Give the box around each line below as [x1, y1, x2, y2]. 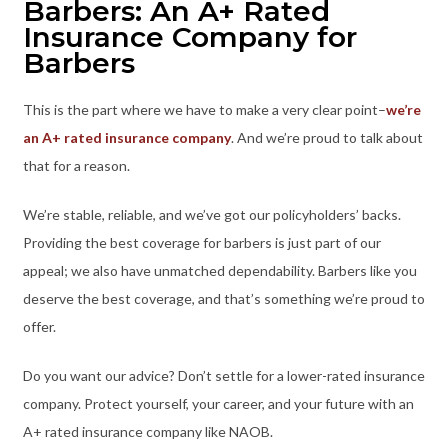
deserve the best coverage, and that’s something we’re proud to [22, 290, 425, 308]
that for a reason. [22, 157, 133, 175]
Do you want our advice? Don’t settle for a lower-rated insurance [22, 367, 425, 385]
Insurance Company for [22, 20, 357, 55]
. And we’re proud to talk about [230, 129, 423, 147]
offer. [22, 318, 56, 336]
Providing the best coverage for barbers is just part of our [22, 234, 381, 252]
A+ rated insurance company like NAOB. [22, 423, 276, 441]
